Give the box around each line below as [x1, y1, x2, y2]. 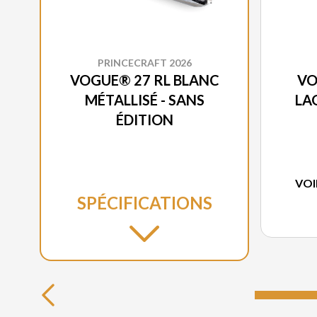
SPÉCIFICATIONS [76, 192, 212, 213]
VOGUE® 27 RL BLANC [69, 71, 219, 88]
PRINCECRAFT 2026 [97, 56, 192, 69]
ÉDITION [115, 110, 173, 128]
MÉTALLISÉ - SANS [84, 91, 204, 108]
